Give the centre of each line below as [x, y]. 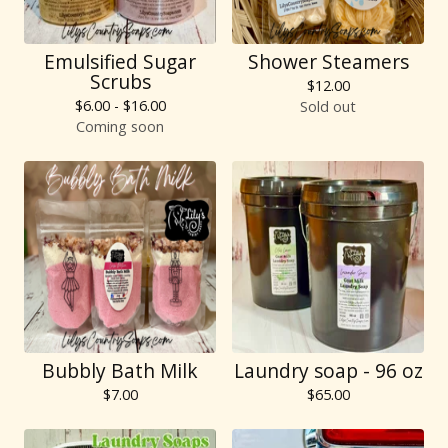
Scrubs [120, 81]
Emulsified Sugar [120, 61]
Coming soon [120, 126]
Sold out [328, 106]
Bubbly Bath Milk [120, 370]
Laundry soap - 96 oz [328, 370]
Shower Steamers [328, 61]
